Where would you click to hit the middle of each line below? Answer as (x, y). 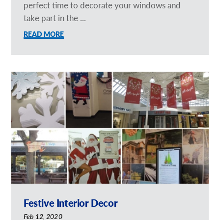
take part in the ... (55, 18)
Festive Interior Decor (71, 203)
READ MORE (44, 34)
